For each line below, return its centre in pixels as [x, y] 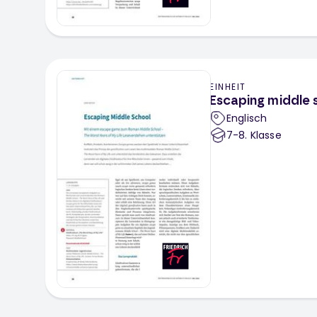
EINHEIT [228, 87]
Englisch [247, 119]
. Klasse [263, 136]
